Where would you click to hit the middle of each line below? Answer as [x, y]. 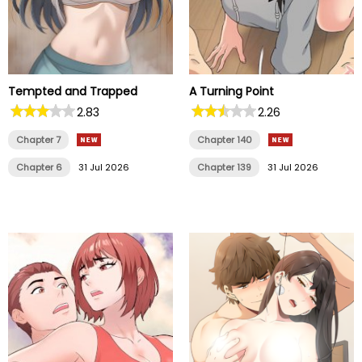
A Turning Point [232, 92]
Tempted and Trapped [73, 92]
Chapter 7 [38, 140]
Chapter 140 [225, 140]
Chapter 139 [224, 168]
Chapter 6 [39, 168]
